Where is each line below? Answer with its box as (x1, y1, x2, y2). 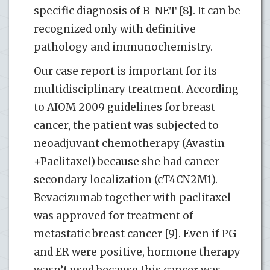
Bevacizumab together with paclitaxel (34, 190, 231, 204)
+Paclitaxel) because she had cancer (34, 154, 219, 168)
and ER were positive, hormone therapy (34, 245, 240, 259)
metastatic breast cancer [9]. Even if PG (34, 227, 237, 240)
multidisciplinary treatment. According (34, 82, 239, 96)
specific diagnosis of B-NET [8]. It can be (34, 4, 240, 17)
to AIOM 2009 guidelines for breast (34, 100, 215, 114)
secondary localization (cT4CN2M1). (34, 172, 218, 186)
